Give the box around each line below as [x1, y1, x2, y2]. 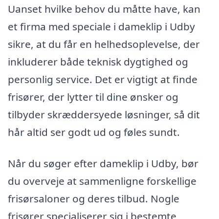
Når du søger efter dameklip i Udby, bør [8, 156, 198, 170]
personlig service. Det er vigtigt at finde [8, 72, 197, 86]
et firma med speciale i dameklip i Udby [8, 19, 195, 33]
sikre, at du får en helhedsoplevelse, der [8, 37, 200, 51]
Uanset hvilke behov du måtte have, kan [8, 1, 200, 16]
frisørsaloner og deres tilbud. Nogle [8, 191, 179, 205]
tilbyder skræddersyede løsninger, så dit [8, 107, 200, 121]
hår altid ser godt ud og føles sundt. [8, 125, 180, 139]
